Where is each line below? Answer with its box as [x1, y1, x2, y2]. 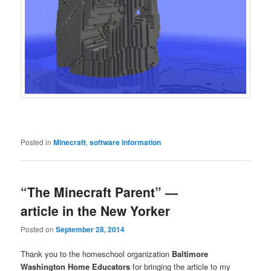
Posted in [21, 136, 52, 147]
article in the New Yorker [21, 201, 171, 220]
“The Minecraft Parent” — [21, 182, 178, 201]
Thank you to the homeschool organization [21, 248, 172, 260]
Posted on [21, 224, 56, 235]
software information [90, 136, 162, 148]
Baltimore [172, 248, 209, 260]
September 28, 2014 [56, 224, 125, 235]
